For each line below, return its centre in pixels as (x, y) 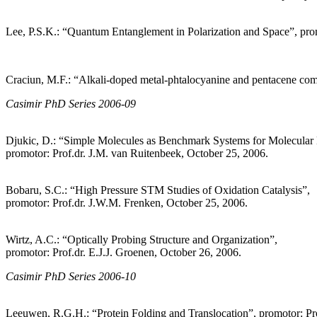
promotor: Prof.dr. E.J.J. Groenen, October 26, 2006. (123, 253)
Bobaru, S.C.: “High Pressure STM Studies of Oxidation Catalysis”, (158, 190)
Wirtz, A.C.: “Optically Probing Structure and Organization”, (142, 240)
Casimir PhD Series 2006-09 (71, 104)
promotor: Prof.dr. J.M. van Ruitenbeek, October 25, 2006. (137, 154)
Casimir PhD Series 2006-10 (71, 277)
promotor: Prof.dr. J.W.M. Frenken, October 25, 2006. (127, 203)
